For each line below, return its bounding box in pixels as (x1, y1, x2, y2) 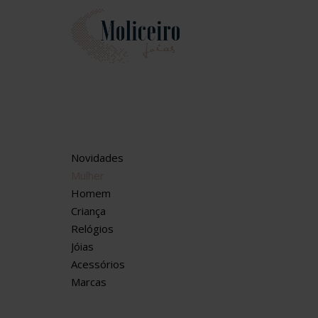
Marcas (71, 275, 106, 289)
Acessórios (71, 257, 125, 271)
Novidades (71, 150, 124, 165)
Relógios (71, 221, 114, 236)
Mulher (71, 168, 104, 182)
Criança (71, 204, 106, 218)
